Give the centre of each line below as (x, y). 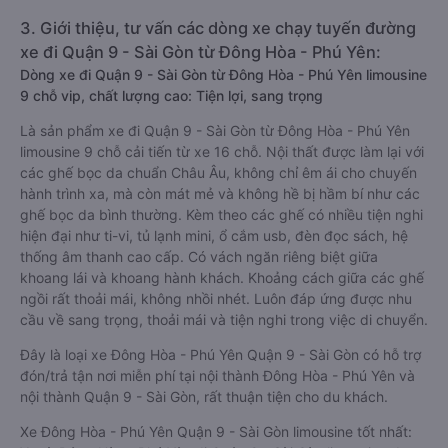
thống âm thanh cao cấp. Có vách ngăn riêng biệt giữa (199, 256)
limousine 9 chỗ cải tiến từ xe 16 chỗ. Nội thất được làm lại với (222, 151)
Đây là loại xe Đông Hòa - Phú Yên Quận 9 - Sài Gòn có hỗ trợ (220, 354)
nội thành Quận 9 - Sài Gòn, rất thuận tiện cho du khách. (204, 396)
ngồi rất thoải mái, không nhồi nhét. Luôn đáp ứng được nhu (216, 298)
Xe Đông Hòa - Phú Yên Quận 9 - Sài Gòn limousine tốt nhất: (216, 431)
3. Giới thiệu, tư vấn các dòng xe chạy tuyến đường (218, 28)
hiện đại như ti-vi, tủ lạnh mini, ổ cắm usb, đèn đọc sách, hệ (214, 235)
